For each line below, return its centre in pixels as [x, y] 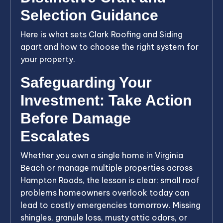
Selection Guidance [89, 15]
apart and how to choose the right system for [110, 47]
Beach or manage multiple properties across [107, 167]
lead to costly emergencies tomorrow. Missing [111, 205]
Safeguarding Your [86, 82]
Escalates [55, 136]
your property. [48, 59]
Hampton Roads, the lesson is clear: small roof [110, 180]
